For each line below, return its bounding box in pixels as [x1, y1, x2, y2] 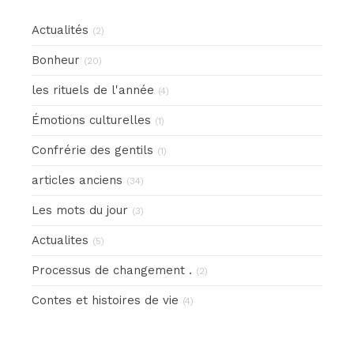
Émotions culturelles [32, 113, 151, 127]
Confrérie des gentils [32, 143, 153, 157]
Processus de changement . [32, 263, 192, 277]
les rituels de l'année [32, 83, 154, 97]
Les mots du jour [32, 203, 128, 217]
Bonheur [32, 53, 80, 67]
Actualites [32, 233, 88, 247]
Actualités [32, 23, 88, 37]
